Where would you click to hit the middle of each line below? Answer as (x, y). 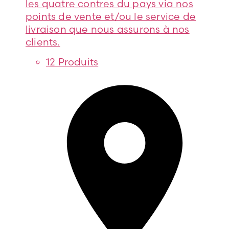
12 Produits (72, 62)
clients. (43, 42)
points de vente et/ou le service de (111, 16)
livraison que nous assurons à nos (108, 29)
